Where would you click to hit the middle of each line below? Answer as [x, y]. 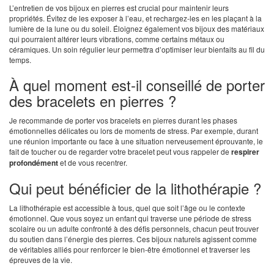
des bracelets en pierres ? [93, 101]
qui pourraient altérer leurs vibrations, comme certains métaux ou [117, 39]
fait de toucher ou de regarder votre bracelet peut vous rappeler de [120, 152]
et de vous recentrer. [93, 163]
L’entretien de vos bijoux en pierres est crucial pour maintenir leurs [119, 8]
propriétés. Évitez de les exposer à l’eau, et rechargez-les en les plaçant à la [135, 18]
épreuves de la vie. [41, 260]
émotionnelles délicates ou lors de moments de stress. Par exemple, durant [134, 131]
